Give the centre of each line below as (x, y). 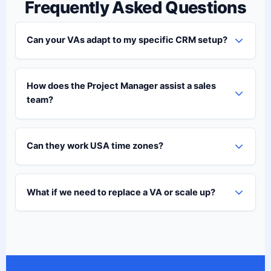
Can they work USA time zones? (95, 146)
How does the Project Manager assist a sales (121, 86)
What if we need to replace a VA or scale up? (121, 192)
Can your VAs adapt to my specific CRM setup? (127, 40)
